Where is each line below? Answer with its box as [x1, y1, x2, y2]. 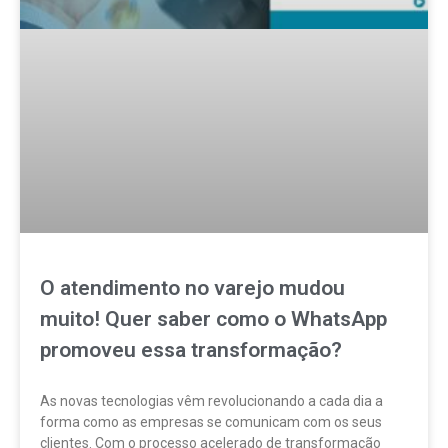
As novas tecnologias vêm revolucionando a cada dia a [40, 393, 383, 410]
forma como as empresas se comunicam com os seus [40, 414, 382, 431]
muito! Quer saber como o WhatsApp [40, 307, 387, 332]
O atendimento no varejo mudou [40, 276, 345, 301]
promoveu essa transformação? [40, 338, 342, 363]
